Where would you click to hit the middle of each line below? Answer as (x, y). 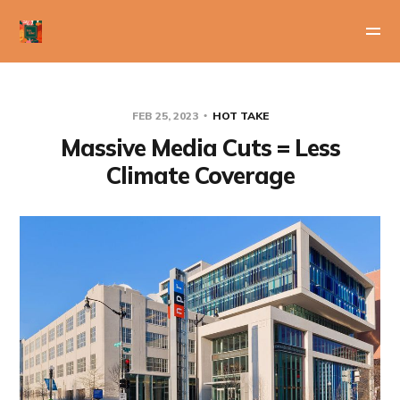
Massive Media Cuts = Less (200, 148)
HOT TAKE (240, 116)
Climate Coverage (200, 175)
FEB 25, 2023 (166, 116)
